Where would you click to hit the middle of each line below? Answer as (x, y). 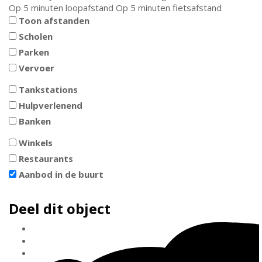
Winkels (36, 143)
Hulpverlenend (51, 105)
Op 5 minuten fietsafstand (169, 8)
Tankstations (48, 89)
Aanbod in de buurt (61, 174)
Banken (35, 121)
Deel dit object (60, 208)
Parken (34, 52)
